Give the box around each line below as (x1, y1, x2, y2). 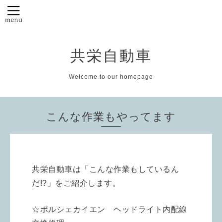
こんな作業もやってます (46, 109, 176, 123)
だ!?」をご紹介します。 (32, 178, 120, 187)
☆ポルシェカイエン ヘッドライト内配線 (32, 205, 187, 214)
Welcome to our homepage (69, 73, 153, 80)
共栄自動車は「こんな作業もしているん (32, 165, 179, 173)
